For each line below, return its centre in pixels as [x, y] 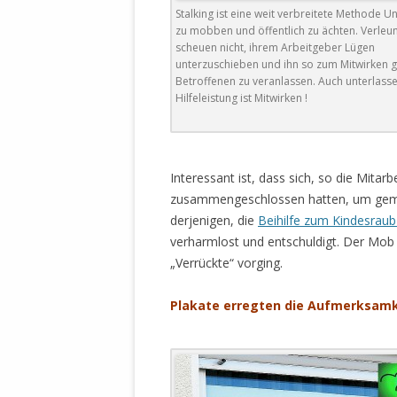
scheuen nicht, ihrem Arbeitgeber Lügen [275, 47]
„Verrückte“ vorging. [226, 262]
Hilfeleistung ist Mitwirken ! [241, 97]
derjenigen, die [214, 220]
